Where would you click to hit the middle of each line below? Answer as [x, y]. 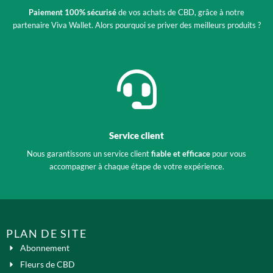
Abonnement [44, 248]
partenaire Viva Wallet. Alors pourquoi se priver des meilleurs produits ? [136, 25]
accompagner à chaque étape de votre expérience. [136, 167]
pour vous [228, 154]
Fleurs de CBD [47, 264]
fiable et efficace [181, 154]
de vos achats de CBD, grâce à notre [180, 12]
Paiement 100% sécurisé [73, 12]
